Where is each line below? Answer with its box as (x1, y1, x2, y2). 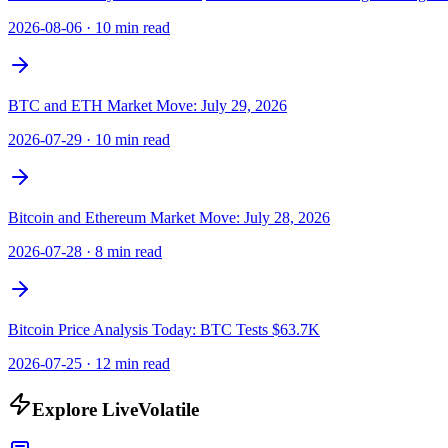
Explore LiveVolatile (32, 399, 199, 421)
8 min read (95, 243, 162, 261)
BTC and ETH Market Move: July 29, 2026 (8, 97, 287, 115)
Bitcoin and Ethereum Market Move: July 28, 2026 (8, 209, 330, 227)
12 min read (95, 355, 170, 373)
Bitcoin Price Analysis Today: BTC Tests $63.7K (8, 321, 320, 339)
